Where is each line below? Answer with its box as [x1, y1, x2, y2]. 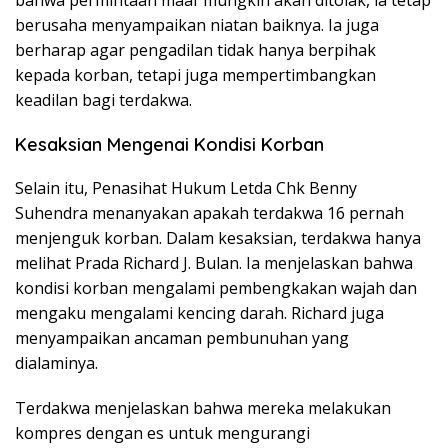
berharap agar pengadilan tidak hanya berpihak [15, 39, 376, 62]
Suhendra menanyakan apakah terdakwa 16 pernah [15, 202, 404, 225]
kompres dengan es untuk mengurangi [15, 422, 310, 445]
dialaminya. [15, 352, 98, 375]
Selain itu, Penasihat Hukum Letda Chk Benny [15, 177, 357, 200]
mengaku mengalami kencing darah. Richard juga [15, 302, 384, 325]
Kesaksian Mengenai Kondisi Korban [15, 133, 324, 157]
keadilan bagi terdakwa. [15, 89, 192, 112]
